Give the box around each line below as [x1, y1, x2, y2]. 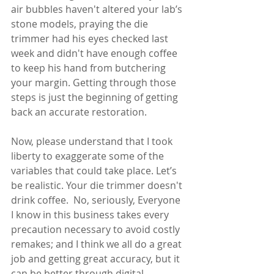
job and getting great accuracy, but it [11, 252, 182, 265]
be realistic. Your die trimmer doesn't [11, 179, 185, 192]
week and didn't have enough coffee [11, 46, 180, 60]
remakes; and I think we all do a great [11, 237, 184, 251]
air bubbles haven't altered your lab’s [11, 2, 185, 16]
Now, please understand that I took [11, 135, 175, 148]
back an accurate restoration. [11, 105, 149, 119]
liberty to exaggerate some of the [11, 149, 166, 163]
